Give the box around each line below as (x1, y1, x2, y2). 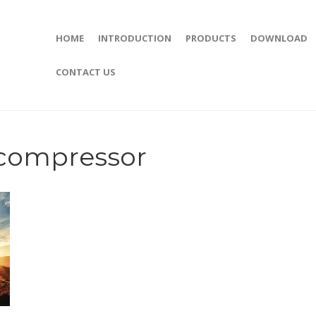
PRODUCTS (186, 32, 236, 44)
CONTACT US (56, 66, 116, 78)
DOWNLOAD (250, 32, 308, 44)
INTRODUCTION (98, 32, 171, 44)
